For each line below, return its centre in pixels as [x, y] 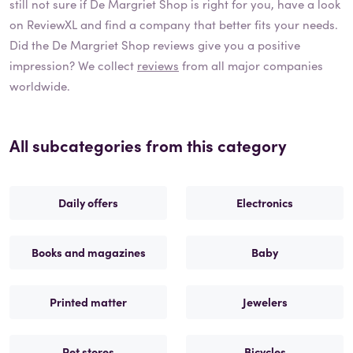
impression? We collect [73, 65]
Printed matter [88, 302]
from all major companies [251, 65]
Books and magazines [88, 253]
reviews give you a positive [225, 45]
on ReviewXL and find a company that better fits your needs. [174, 24]
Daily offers [88, 203]
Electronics [265, 203]
